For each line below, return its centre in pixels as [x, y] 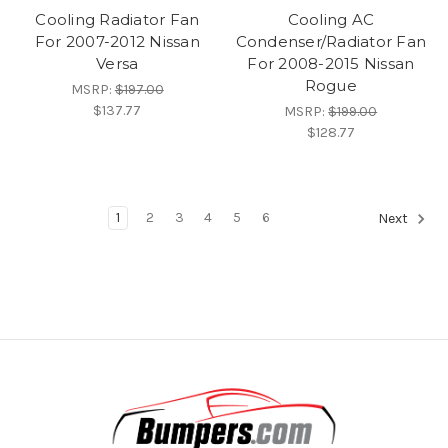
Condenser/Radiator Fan [330, 41]
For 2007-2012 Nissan [117, 41]
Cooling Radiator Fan [117, 19]
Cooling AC [330, 19]
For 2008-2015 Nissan [331, 63]
